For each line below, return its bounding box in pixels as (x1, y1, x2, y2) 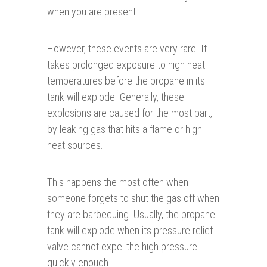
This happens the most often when (47, 176, 188, 189)
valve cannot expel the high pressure (47, 240, 197, 253)
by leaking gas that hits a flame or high (47, 123, 202, 136)
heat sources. (47, 139, 103, 152)
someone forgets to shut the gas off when (47, 192, 219, 205)
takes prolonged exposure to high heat (47, 58, 205, 72)
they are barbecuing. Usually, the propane (47, 208, 215, 221)
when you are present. (47, 5, 138, 18)
